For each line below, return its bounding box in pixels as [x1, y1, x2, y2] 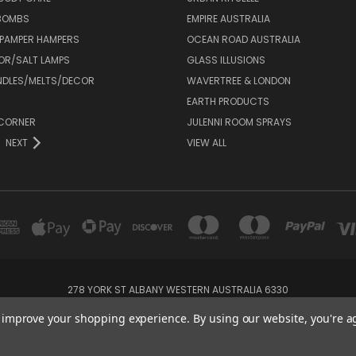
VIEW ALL [186, 135, 226, 149]
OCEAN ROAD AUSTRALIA [186, 32, 300, 46]
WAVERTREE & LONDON [186, 73, 291, 87]
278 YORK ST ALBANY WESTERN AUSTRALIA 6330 [68, 282, 288, 296]
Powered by [114, 332, 171, 346]
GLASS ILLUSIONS [186, 52, 265, 67]
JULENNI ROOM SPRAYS [186, 114, 292, 129]
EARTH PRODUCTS [186, 94, 269, 108]
